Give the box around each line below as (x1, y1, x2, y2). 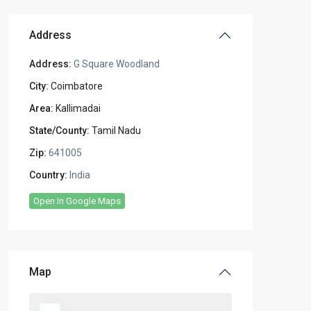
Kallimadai (56, 103, 101, 115)
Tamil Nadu (92, 125, 141, 137)
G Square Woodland (72, 58, 160, 70)
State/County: (29, 125, 90, 137)
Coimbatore (51, 81, 103, 92)
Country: (29, 169, 67, 181)
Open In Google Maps (33, 196, 121, 207)
